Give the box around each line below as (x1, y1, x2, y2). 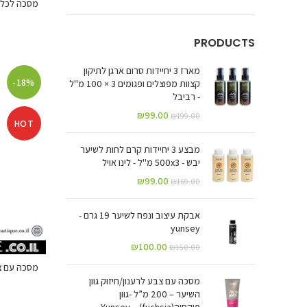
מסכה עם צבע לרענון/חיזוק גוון (89, 274, 200, 287)
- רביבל (173, 90, 200, 103)
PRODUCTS (194, 34, 255, 51)
